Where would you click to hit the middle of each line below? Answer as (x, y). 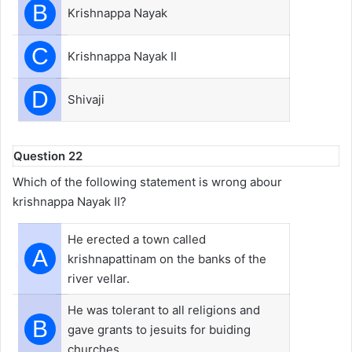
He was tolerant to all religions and (164, 310)
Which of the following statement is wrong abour (147, 182)
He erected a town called (137, 239)
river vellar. (99, 279)
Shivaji (86, 99)
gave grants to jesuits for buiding (159, 330)
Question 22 (48, 156)
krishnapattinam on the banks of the (167, 259)
